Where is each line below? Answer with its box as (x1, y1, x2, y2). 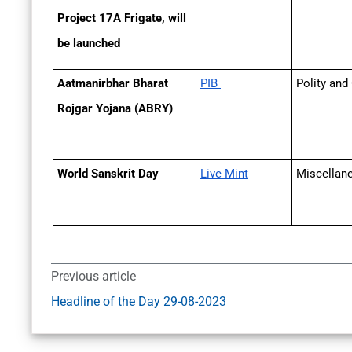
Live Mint (200, 167, 248, 181)
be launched (57, 36, 120, 51)
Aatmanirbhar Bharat (57, 76, 168, 91)
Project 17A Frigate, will (57, 11, 186, 26)
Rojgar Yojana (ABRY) (57, 101, 176, 116)
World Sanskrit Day (57, 167, 159, 181)
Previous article (51, 269, 136, 284)
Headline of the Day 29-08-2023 (51, 294, 226, 310)
